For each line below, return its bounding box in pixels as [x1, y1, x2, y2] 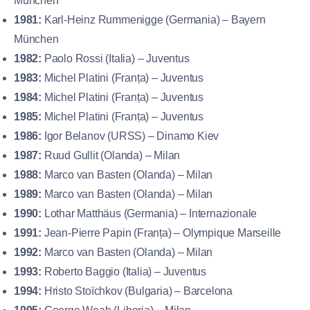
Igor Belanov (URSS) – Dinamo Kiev [42, 129, 219, 142]
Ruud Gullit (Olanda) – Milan [42, 149, 181, 161]
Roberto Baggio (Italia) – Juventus [42, 265, 206, 277]
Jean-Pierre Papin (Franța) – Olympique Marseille [42, 226, 282, 239]
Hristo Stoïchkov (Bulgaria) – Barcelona [42, 284, 232, 297]
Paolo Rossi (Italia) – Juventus [42, 52, 190, 64]
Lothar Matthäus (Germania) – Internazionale [42, 207, 257, 219]
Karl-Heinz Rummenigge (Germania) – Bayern [42, 13, 266, 26]
